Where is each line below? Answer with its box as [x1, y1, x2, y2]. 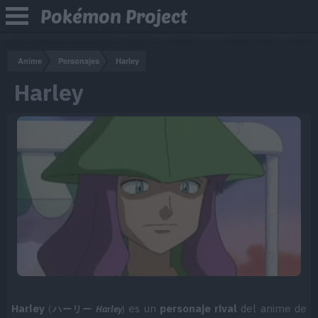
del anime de [237, 301, 307, 315]
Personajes [58, 55, 99, 66]
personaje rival [159, 301, 238, 315]
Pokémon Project [40, 5, 187, 27]
